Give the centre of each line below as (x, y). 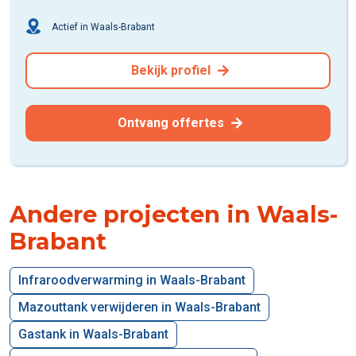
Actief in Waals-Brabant (102, 27)
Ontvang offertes (172, 122)
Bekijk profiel (172, 70)
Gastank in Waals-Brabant (93, 334)
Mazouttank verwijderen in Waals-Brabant (139, 307)
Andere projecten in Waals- (174, 214)
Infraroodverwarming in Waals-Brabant (132, 280)
